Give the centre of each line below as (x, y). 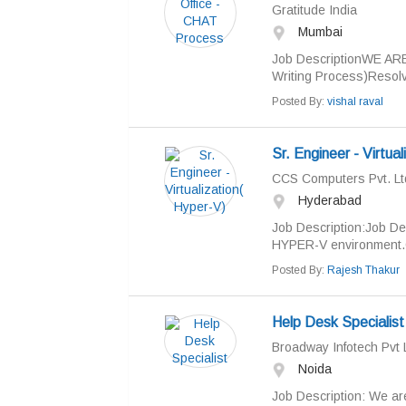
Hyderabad (328, 200)
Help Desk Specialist (338, 322)
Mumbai (318, 32)
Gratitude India (314, 10)
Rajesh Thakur (363, 270)
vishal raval (355, 101)
